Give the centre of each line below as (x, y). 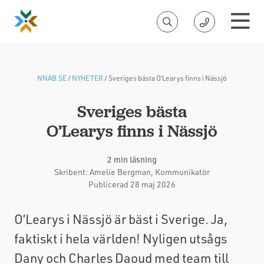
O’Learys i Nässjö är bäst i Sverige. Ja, (121, 219)
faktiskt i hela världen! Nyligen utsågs (121, 238)
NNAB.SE (52, 78)
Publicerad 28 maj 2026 (132, 184)
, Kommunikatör (180, 172)
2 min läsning (132, 159)
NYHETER (88, 78)
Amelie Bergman (120, 172)
